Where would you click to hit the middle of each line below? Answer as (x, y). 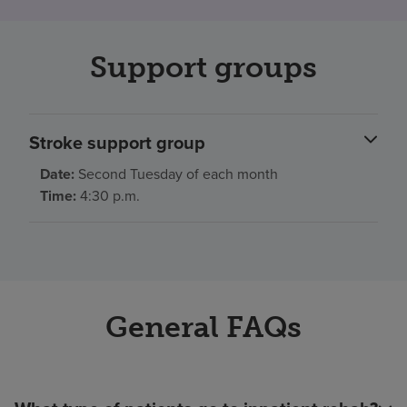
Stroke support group (117, 143)
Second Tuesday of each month (176, 174)
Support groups (203, 68)
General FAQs (203, 328)
